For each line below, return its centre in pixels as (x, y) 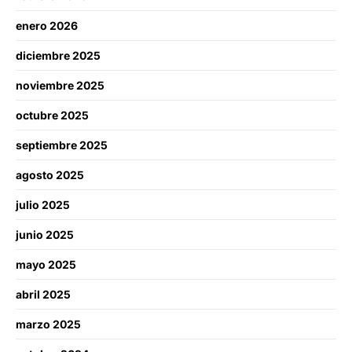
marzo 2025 (48, 324)
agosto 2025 (50, 174)
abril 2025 (43, 294)
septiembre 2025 (62, 145)
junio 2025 (45, 234)
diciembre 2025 (58, 55)
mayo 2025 (46, 264)
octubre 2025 (52, 115)
